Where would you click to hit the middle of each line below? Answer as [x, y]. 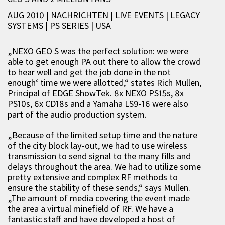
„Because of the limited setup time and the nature [102, 135]
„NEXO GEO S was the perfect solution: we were [98, 51]
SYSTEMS [25, 25]
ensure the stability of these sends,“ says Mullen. [99, 188]
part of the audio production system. [77, 114]
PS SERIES [70, 25]
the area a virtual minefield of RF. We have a [90, 209]
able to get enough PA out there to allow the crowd [104, 62]
